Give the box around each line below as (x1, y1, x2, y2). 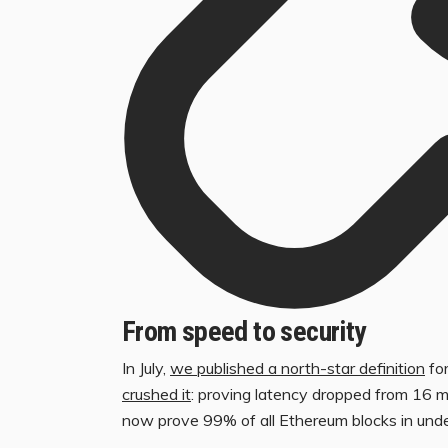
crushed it (122, 383, 191, 404)
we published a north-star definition (170, 357, 425, 378)
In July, (122, 357, 170, 378)
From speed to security (122, 314, 366, 348)
